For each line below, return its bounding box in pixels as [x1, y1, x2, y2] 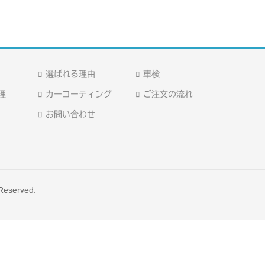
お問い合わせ [46, 109, 96, 118]
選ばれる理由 [46, 69, 96, 78]
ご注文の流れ [143, 89, 193, 98]
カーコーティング [46, 89, 112, 98]
